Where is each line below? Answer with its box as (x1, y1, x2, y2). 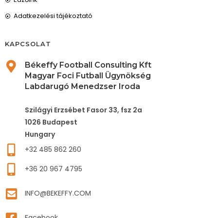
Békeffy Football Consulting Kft (25, 60, 151, 70)
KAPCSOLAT (5, 40, 51, 48)
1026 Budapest (25, 117, 77, 127)
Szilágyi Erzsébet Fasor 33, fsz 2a (25, 105, 142, 115)
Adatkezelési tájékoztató (13, 11, 92, 20)
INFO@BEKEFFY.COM (25, 188, 91, 198)
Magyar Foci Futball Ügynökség (25, 71, 151, 80)
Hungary (25, 129, 55, 139)
